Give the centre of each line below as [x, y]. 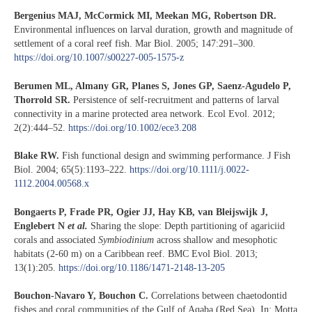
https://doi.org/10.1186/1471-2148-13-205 [142, 267]
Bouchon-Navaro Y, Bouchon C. [81, 296]
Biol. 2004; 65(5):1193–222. [72, 170]
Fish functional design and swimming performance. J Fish [175, 156]
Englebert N [41, 226]
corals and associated [56, 240]
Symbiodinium [126, 240]
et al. [78, 226]
